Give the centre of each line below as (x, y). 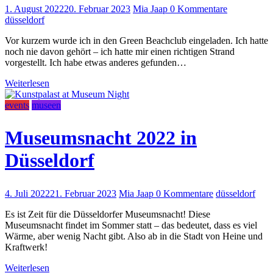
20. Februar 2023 (97, 9)
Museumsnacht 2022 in (101, 138)
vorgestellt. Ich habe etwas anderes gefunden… (96, 62)
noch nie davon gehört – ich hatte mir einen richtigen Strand (120, 51)
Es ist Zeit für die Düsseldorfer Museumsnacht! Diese (108, 214)
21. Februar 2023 (83, 193)
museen (46, 105)
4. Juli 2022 (27, 193)
